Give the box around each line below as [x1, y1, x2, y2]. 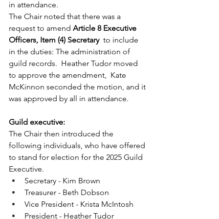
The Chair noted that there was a [9, 12, 123, 21]
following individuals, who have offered [9, 141, 147, 150]
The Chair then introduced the [9, 129, 115, 138]
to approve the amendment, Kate [9, 70, 128, 80]
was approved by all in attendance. [9, 94, 129, 103]
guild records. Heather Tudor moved [9, 59, 140, 68]
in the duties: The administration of [9, 47, 132, 56]
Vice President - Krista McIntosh [24, 199, 133, 209]
